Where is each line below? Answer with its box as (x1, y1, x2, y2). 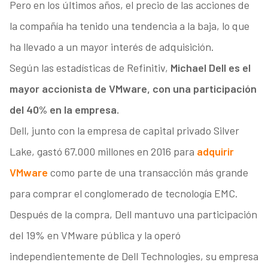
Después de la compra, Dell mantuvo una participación (9, 208, 257, 221)
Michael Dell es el (167, 61, 251, 75)
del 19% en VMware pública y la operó (9, 229, 181, 242)
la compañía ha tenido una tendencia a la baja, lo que (9, 19, 249, 33)
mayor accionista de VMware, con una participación (9, 82, 257, 96)
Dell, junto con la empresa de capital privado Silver (9, 124, 239, 138)
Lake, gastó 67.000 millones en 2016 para (9, 145, 197, 159)
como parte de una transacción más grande (50, 166, 248, 179)
